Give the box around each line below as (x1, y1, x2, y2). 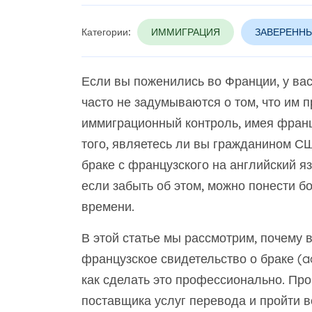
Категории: (81, 26, 130, 38)
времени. (81, 198, 134, 214)
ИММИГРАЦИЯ (150, 26, 220, 38)
